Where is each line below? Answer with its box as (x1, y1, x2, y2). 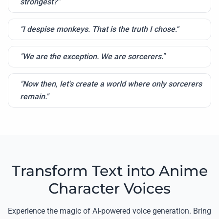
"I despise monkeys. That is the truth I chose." (20, 24, 178, 34)
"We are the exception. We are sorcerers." (20, 52, 165, 62)
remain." (20, 92, 48, 102)
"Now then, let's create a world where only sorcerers (20, 79, 202, 89)
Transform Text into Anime (11, 162, 208, 180)
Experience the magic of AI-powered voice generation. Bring (8, 206, 211, 216)
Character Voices (48, 179, 171, 198)
